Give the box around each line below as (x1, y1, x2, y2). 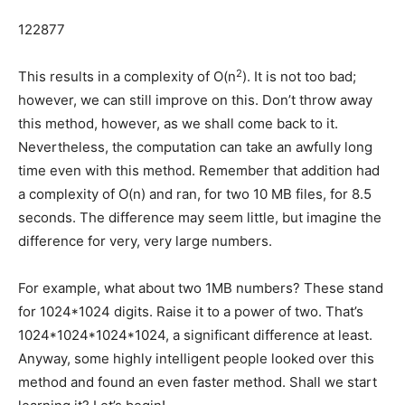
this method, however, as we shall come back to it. (18, 115, 338, 133)
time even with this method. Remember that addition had (18, 162, 380, 180)
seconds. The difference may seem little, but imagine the (18, 209, 381, 227)
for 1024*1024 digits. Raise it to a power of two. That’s (18, 303, 363, 321)
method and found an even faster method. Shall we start (18, 373, 377, 391)
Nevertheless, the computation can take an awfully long (18, 138, 372, 156)
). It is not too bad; (242, 68, 356, 86)
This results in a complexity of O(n (18, 68, 236, 86)
